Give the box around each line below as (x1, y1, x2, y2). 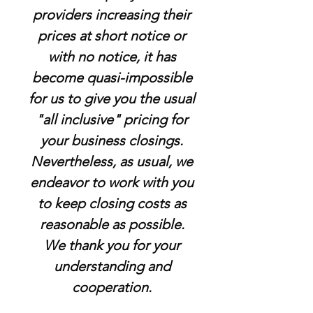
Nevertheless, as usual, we (31, 153, 193, 170)
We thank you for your (43, 237, 180, 254)
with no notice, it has (48, 48, 176, 65)
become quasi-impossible (31, 69, 192, 86)
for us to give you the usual (29, 90, 195, 107)
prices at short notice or (38, 27, 186, 44)
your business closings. (41, 132, 183, 149)
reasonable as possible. (39, 216, 184, 233)
